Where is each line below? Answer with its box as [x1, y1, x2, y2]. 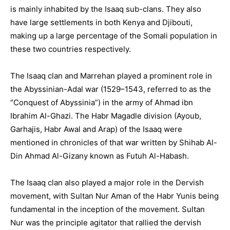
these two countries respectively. [10, 44, 131, 54]
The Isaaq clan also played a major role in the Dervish [10, 178, 204, 187]
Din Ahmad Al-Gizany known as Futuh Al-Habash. [10, 151, 189, 161]
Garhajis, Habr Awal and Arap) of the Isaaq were [10, 124, 182, 134]
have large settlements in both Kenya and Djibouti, [10, 17, 193, 27]
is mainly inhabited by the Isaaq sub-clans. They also [10, 4, 201, 14]
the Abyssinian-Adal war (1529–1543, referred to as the [10, 84, 211, 94]
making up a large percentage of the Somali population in [10, 31, 217, 41]
